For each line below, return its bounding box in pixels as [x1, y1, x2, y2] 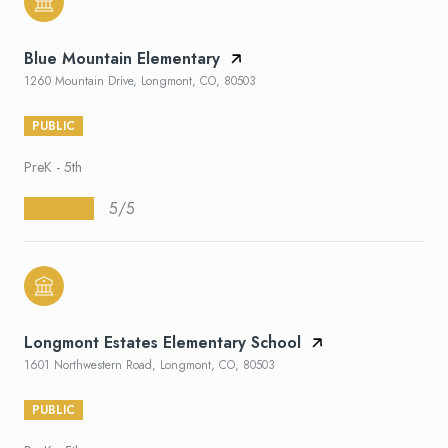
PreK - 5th [24, 156, 82, 177]
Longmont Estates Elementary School [24, 330, 301, 354]
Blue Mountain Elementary [24, 46, 220, 70]
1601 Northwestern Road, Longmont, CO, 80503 [24, 355, 275, 374]
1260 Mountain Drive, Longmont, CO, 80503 [24, 71, 256, 90]
